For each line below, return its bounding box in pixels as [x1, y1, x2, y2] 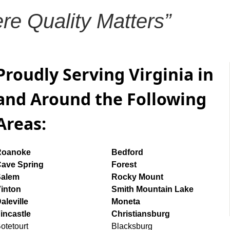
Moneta [111, 197, 140, 206]
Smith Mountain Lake [111, 185, 194, 194]
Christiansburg [111, 209, 170, 219]
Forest [111, 160, 137, 169]
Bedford [111, 148, 143, 157]
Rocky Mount [111, 172, 163, 182]
